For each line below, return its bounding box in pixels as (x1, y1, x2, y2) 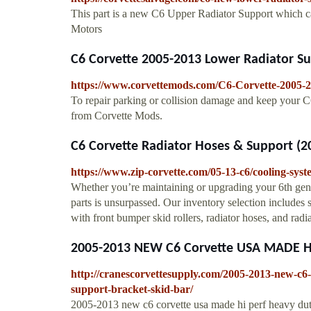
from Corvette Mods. (71, 109, 162, 121)
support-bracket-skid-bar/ (71, 283, 193, 295)
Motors (71, 22, 102, 35)
